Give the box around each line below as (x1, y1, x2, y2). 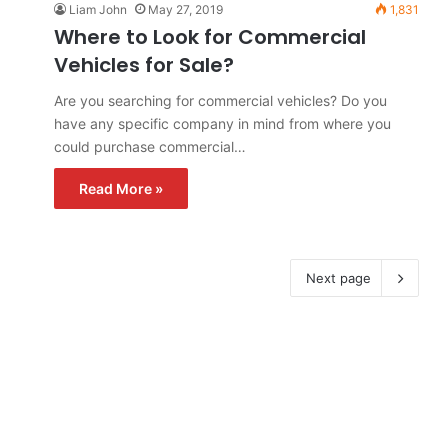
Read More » (79, 180, 163, 197)
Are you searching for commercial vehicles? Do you (54, 92, 387, 109)
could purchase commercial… (54, 138, 246, 155)
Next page (306, 270, 371, 286)
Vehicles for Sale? (54, 51, 234, 79)
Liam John (69, 2, 127, 17)
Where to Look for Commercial (54, 23, 366, 51)
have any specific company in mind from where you (54, 115, 391, 132)
